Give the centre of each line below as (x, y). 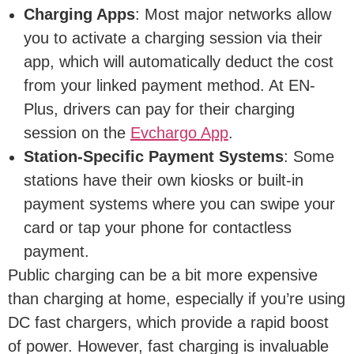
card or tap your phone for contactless (158, 227)
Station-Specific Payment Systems (154, 156)
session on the (77, 132)
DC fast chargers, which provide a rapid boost (168, 322)
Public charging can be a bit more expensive (163, 275)
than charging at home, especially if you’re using (177, 298)
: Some (309, 156)
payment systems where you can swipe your (179, 203)
